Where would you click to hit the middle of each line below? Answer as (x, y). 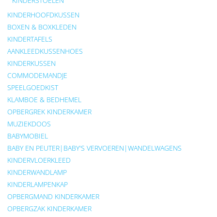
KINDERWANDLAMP (37, 172)
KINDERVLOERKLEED (39, 160)
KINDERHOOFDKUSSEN (43, 15)
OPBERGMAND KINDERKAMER (53, 196)
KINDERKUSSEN (31, 63)
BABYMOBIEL (28, 136)
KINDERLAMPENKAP (38, 184)
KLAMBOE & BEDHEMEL (44, 100)
